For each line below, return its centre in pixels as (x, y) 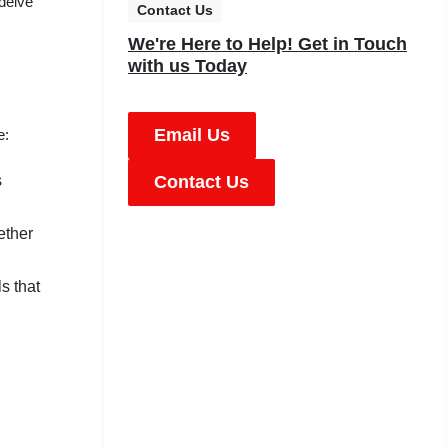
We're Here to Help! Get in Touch (267, 44)
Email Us (192, 135)
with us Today (187, 66)
